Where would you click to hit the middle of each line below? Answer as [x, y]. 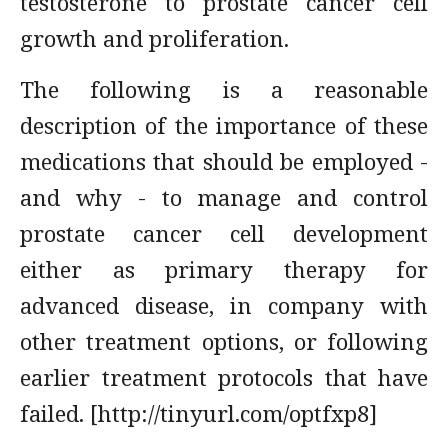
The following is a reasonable [224, 89]
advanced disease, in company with [224, 305]
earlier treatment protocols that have [224, 377]
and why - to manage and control [224, 197]
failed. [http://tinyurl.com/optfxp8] [198, 413]
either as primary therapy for [224, 269]
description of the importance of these [224, 125]
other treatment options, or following [224, 341]
